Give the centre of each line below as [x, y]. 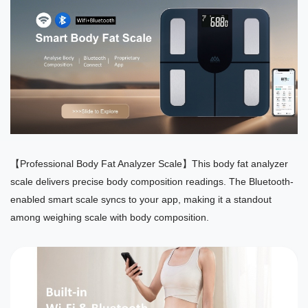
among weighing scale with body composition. [110, 217]
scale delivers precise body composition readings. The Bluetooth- [152, 181]
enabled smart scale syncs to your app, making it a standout [141, 199]
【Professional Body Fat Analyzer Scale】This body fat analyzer [149, 163]
